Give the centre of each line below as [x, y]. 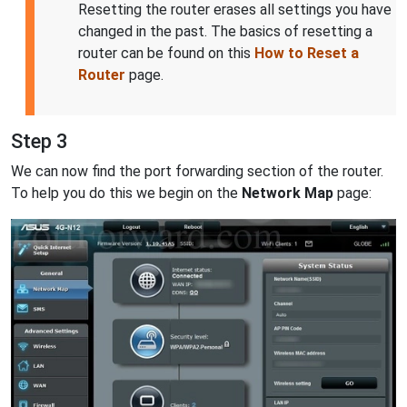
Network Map [288, 194]
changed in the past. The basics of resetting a [225, 32]
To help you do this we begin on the [126, 194]
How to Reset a [307, 54]
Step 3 [39, 142]
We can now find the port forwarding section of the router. [197, 172]
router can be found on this [166, 54]
